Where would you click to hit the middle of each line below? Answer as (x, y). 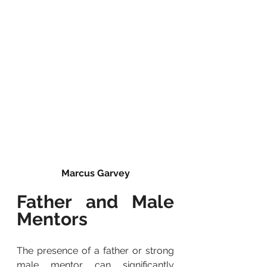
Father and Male (95, 201)
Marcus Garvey (95, 173)
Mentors (52, 219)
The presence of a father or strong (95, 250)
